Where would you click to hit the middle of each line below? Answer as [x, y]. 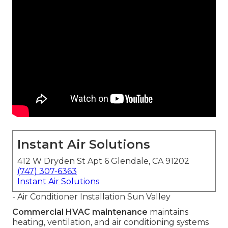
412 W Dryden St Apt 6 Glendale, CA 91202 [103, 161]
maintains [168, 212]
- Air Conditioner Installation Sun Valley [91, 197]
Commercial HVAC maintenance [80, 212]
